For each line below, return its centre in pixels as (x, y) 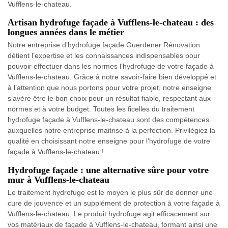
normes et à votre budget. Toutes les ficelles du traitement (101, 109)
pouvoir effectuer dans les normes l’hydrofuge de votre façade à (111, 66)
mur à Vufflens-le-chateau (59, 180)
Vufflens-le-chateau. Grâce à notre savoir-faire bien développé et (112, 77)
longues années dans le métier (66, 32)
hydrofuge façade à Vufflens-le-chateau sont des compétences (108, 120)
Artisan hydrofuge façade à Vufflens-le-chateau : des (111, 22)
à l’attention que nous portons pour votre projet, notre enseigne (109, 88)
